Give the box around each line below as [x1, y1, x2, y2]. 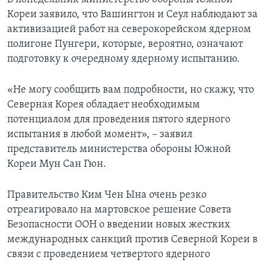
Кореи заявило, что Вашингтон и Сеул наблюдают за [7, 9, 258, 21]
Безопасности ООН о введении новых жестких [7, 219, 230, 231]
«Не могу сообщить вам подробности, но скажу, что [7, 84, 254, 96]
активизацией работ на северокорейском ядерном [7, 24, 251, 36]
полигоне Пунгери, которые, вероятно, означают [7, 39, 243, 50]
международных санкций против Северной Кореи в [7, 234, 258, 246]
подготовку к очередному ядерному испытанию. [7, 53, 240, 65]
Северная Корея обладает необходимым [7, 99, 200, 111]
